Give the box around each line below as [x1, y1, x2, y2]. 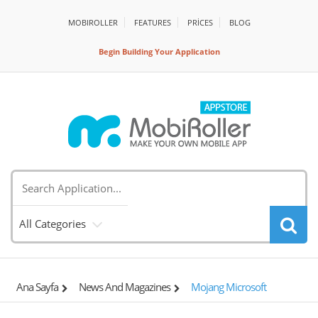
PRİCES [187, 17, 213, 28]
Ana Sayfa [16, 280, 58, 294]
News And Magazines [79, 280, 170, 294]
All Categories [19, 216, 86, 231]
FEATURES [133, 17, 171, 28]
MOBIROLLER [67, 17, 118, 28]
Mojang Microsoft [191, 280, 266, 294]
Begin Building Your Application [98, 46, 220, 57]
